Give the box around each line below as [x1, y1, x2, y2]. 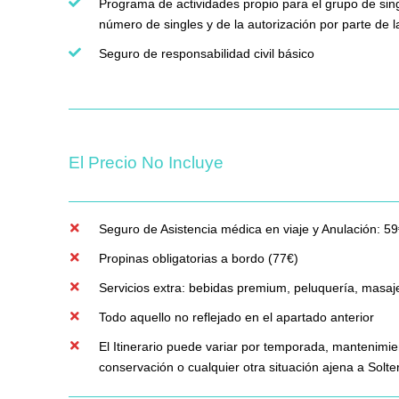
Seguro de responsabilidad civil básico [99, 46, 314, 61]
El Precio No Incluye [69, 153, 224, 173]
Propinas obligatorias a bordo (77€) [99, 251, 298, 266]
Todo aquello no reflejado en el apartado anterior [99, 310, 374, 325]
